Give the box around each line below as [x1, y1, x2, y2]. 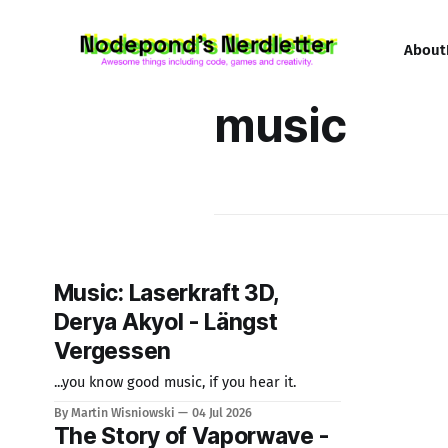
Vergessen [53, 337, 171, 365]
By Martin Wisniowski [53, 405, 175, 420]
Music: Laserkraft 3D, [53, 279, 280, 307]
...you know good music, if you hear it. [53, 373, 296, 391]
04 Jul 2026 [191, 405, 253, 420]
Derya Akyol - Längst [53, 308, 278, 336]
